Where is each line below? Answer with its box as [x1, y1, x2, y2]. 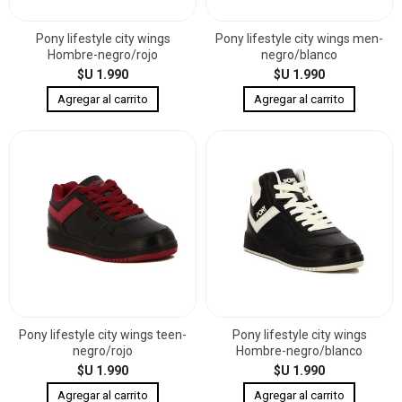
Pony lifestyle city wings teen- [19, 327, 187, 342]
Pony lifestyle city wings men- [215, 31, 383, 46]
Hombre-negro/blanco [236, 343, 363, 358]
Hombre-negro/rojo [48, 47, 158, 62]
